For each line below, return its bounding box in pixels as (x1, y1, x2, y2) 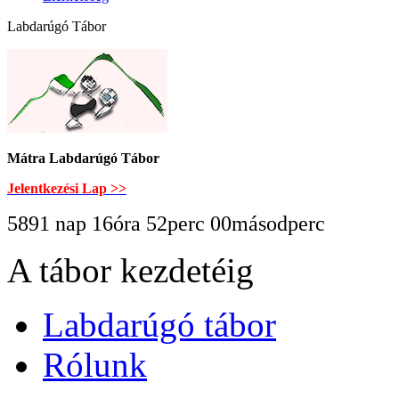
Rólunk (43, 346, 147, 384)
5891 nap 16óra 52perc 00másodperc (7, 211, 325, 235)
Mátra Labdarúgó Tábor (7, 151, 159, 166)
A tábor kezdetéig (7, 251, 254, 289)
